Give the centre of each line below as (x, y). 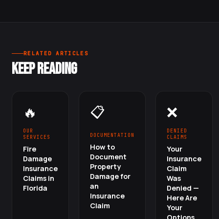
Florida (35, 188)
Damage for (110, 176)
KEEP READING (44, 69)
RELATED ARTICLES (56, 53)
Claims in (39, 178)
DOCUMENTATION (112, 135)
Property (105, 166)
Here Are (182, 198)
